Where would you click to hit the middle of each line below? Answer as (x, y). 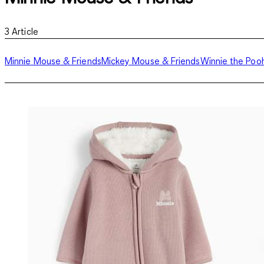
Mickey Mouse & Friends (151, 60)
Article (25, 31)
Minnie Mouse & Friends (53, 60)
